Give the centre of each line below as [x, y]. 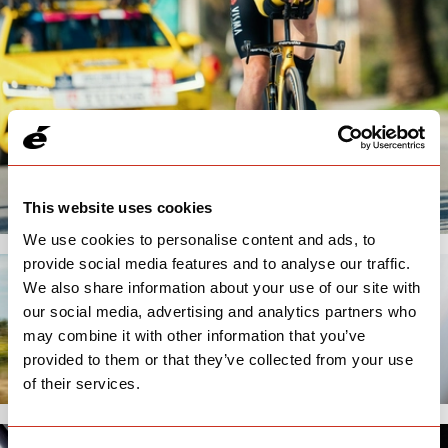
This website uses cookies [118, 207]
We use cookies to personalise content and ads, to [199, 239]
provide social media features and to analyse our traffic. [217, 263]
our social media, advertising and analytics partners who [219, 311]
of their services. [81, 383]
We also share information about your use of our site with [222, 287]
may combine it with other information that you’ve [194, 335]
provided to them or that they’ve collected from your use [218, 359]
